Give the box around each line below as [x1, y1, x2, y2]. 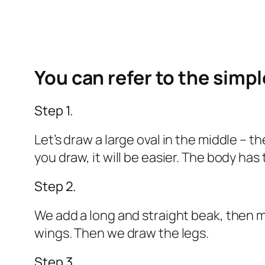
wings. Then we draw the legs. [34, 224, 209, 243]
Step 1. [34, 102, 74, 120]
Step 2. [34, 177, 77, 196]
